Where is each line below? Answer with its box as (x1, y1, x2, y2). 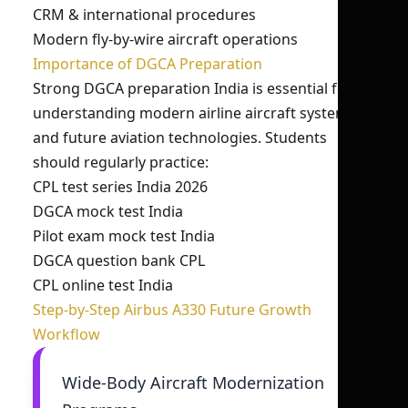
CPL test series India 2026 (33, 177, 208, 197)
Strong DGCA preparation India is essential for (33, 78, 352, 98)
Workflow (33, 324, 100, 344)
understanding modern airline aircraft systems (33, 103, 356, 123)
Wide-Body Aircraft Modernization (62, 372, 324, 393)
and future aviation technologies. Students (33, 127, 327, 148)
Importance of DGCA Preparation (33, 54, 262, 74)
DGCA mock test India (33, 201, 183, 221)
